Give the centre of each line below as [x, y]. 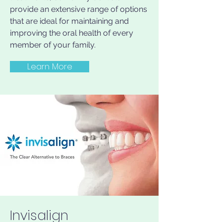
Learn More [50, 66]
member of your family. [53, 45]
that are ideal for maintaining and [69, 21]
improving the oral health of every [72, 33]
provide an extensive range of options [79, 9]
